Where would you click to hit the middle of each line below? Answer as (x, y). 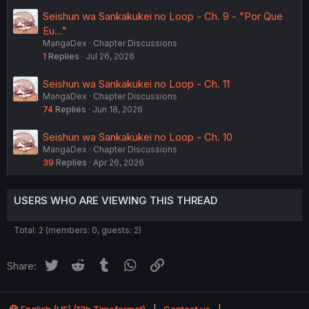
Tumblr (129, 263)
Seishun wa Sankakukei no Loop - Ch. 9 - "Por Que (163, 16)
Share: (22, 266)
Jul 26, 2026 (110, 56)
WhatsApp (164, 263)
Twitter (76, 263)
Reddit (101, 263)
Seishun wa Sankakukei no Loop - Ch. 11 (136, 83)
